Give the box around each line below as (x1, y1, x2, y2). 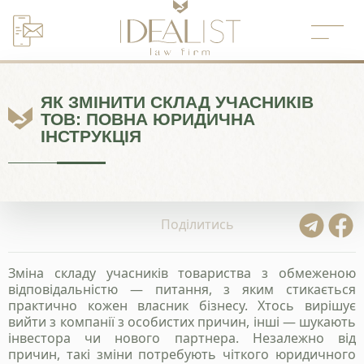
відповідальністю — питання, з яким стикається (8, 280, 356, 299)
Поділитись (161, 215, 235, 234)
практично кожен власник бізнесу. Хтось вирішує (8, 297, 356, 315)
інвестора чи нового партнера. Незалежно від (8, 329, 356, 348)
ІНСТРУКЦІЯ (41, 126, 141, 145)
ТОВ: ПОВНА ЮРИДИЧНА (41, 109, 255, 128)
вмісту (12, 76, 48, 89)
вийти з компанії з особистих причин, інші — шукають (8, 313, 356, 331)
